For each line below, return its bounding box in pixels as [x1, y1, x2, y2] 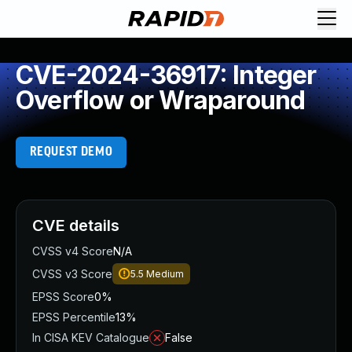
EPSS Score [32, 290, 94, 303]
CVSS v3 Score [32, 267, 112, 280]
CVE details [32, 216, 119, 235]
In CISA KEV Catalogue [32, 331, 149, 344]
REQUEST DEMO [29, 145, 113, 159]
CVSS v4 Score [32, 244, 113, 258]
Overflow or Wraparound [16, 85, 306, 115]
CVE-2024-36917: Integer [16, 60, 317, 90]
